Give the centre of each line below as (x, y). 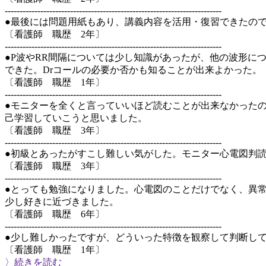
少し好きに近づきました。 (62, 202)
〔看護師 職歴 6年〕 (55, 214)
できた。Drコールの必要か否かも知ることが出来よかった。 (133, 70)
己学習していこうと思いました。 (76, 118)
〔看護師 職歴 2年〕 (55, 34)
